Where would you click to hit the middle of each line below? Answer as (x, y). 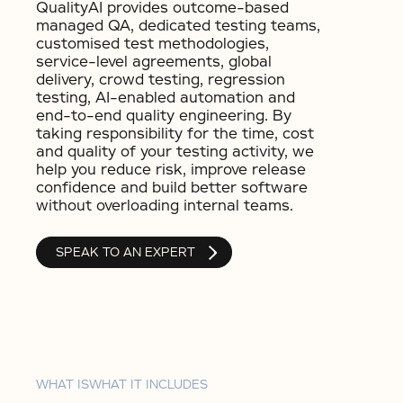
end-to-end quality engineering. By (164, 116)
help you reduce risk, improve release (171, 170)
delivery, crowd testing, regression (161, 80)
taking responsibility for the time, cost (175, 134)
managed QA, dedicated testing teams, (178, 26)
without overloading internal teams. (165, 206)
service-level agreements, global (154, 62)
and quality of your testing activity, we (175, 152)
